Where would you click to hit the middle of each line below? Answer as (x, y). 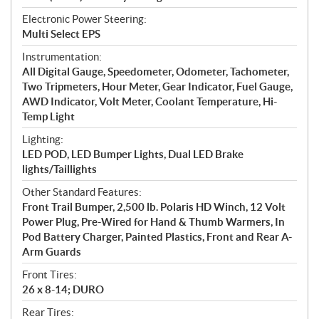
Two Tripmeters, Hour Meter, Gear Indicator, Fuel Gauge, (157, 86)
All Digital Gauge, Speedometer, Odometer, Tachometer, (156, 71)
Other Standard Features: (82, 192)
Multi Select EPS (61, 33)
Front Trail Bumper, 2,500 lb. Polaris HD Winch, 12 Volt (154, 206)
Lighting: (43, 139)
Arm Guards (52, 251)
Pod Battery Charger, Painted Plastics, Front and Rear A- (157, 236)
